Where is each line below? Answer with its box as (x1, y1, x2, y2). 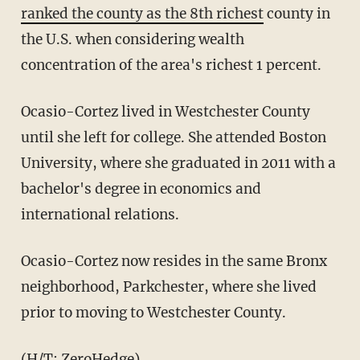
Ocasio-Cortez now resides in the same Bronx (20, 252, 327, 270)
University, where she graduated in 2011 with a (20, 153, 336, 172)
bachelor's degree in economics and (20, 179, 261, 198)
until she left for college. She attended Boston (20, 128, 326, 146)
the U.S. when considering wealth (20, 30, 244, 48)
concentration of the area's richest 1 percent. (20, 55, 321, 74)
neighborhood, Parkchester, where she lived (20, 277, 317, 296)
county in (263, 4, 330, 22)
